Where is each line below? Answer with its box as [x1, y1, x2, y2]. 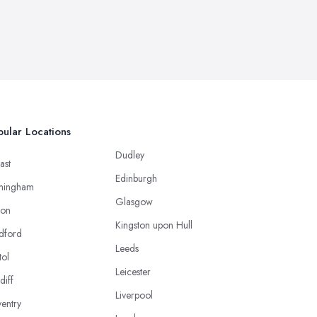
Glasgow [115, 194, 153, 209]
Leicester [115, 264, 151, 279]
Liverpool [115, 287, 153, 302]
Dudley [115, 147, 144, 162]
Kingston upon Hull [115, 217, 192, 232]
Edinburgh [115, 171, 157, 185]
